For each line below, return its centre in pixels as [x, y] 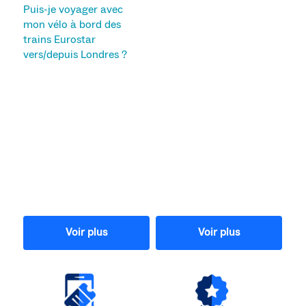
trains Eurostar [59, 39]
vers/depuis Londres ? [75, 54]
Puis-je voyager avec [73, 9]
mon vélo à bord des [72, 24]
